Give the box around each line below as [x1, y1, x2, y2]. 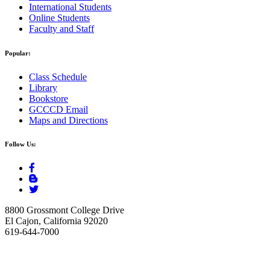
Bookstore [29, 93, 68, 104]
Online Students [29, 12, 90, 23]
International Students [29, 1, 111, 12]
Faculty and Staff [29, 23, 94, 34]
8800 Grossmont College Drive [5, 205, 124, 216]
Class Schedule [29, 71, 87, 82]
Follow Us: [5, 140, 36, 148]
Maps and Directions [29, 115, 108, 125]
